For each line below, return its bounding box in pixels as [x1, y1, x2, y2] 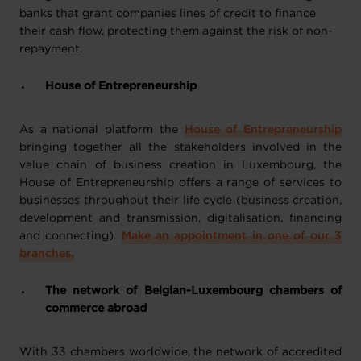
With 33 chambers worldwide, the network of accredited [19, 347, 342, 357]
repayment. [19, 44, 82, 54]
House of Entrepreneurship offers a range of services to [19, 178, 342, 188]
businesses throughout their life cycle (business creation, [19, 196, 342, 205]
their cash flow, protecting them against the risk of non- [19, 27, 333, 36]
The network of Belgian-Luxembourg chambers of [45, 286, 342, 296]
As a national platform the [19, 125, 185, 135]
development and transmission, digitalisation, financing [19, 214, 342, 223]
